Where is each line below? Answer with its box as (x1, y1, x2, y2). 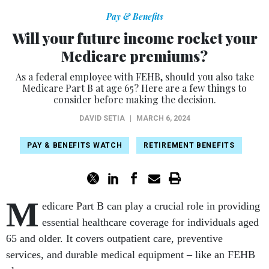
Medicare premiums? (61, 46, 208, 66)
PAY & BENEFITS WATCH (27, 141, 122, 150)
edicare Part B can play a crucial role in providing (42, 200, 260, 213)
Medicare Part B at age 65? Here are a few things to (22, 82, 247, 95)
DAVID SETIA (79, 114, 125, 123)
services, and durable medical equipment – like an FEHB (6, 249, 255, 261)
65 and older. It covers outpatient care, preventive (6, 232, 223, 245)
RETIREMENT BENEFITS (144, 141, 235, 150)
